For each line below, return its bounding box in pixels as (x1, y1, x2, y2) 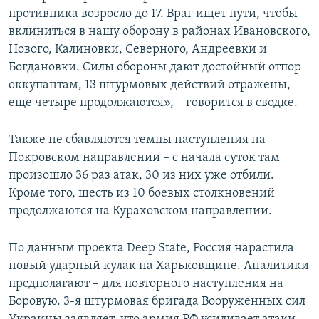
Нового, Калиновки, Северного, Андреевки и (9, 42, 267, 56)
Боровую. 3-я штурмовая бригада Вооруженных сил (9, 294, 305, 308)
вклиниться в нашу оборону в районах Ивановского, (9, 24, 310, 38)
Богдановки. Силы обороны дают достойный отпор (9, 60, 301, 74)
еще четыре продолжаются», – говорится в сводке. (9, 95, 298, 110)
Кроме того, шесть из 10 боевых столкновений (9, 186, 275, 200)
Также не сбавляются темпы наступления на (9, 132, 266, 147)
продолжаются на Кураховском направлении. (9, 204, 272, 218)
